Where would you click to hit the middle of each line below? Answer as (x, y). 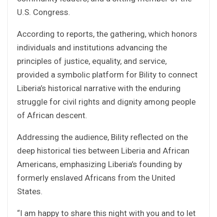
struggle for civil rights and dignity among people (106, 101)
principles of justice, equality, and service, (92, 61)
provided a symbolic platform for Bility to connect (107, 74)
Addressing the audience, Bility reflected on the (102, 137)
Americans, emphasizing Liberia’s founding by (100, 164)
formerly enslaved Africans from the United (96, 178)
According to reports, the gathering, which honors (107, 34)
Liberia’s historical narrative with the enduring (99, 88)
